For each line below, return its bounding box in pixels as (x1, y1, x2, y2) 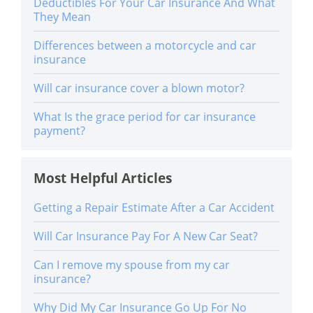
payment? (34, 122, 85, 138)
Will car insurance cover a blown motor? (34, 80, 245, 96)
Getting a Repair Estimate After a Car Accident (34, 199, 275, 215)
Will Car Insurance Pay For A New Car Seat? (34, 228, 258, 244)
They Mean (34, 8, 91, 24)
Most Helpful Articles (34, 168, 172, 187)
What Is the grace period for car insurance (34, 108, 256, 124)
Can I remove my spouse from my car (34, 256, 230, 272)
